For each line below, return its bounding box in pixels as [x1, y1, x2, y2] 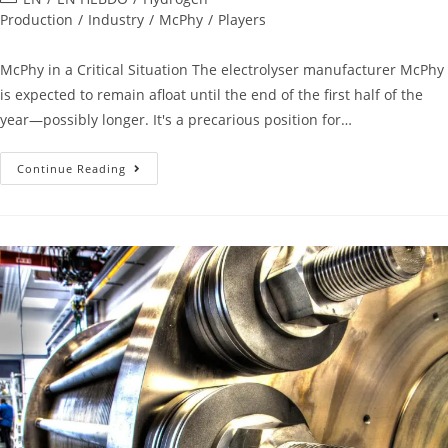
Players [218, 10, 266, 30]
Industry [88, 10, 144, 30]
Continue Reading [17, 161, 126, 177]
